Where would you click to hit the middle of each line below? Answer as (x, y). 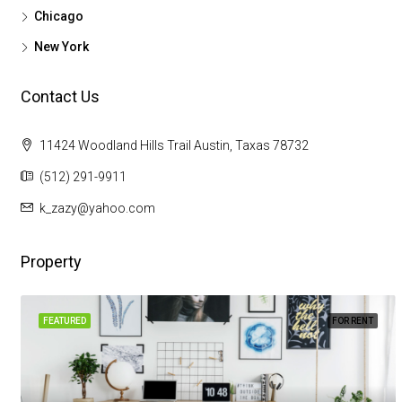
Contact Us (60, 96)
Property (51, 261)
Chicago (58, 16)
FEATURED (64, 320)
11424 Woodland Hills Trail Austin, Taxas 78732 (172, 145)
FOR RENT (352, 320)
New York (61, 46)
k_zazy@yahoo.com (97, 208)
